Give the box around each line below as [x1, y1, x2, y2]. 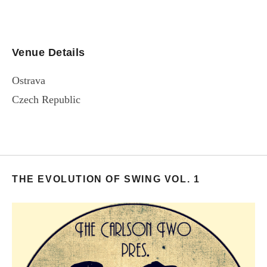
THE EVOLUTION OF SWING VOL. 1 [12, 173, 200, 184]
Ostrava [12, 74, 45, 86]
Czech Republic [12, 93, 80, 105]
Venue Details [12, 46, 85, 58]
